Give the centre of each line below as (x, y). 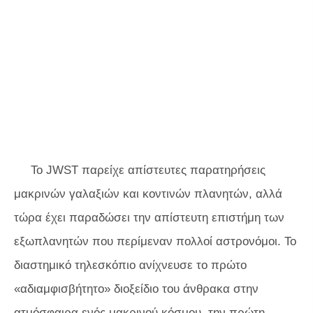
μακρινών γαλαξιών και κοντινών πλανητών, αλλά (148, 194)
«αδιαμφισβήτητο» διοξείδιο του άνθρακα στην (136, 289)
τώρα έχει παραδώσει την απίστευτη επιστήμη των (149, 218)
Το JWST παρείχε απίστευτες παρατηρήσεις (148, 170)
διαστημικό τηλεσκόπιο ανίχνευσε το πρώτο (130, 265)
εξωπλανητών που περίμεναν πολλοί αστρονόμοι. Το (155, 241)
